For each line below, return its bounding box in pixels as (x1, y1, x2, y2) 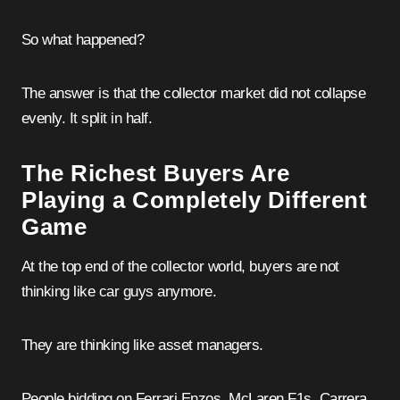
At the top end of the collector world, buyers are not (21, 257, 339, 275)
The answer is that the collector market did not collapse (21, 84, 366, 102)
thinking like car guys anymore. (21, 282, 217, 300)
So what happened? (21, 30, 145, 48)
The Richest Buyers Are (21, 160, 289, 186)
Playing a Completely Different (21, 187, 367, 212)
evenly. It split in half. (21, 109, 153, 127)
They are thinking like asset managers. (21, 336, 263, 354)
